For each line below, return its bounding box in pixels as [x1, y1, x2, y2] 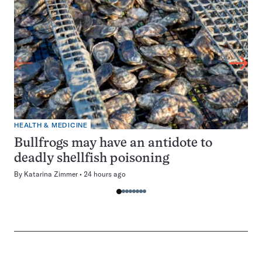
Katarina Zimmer [24, 170, 78, 178]
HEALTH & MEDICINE [14, 122, 88, 129]
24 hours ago [84, 170, 126, 178]
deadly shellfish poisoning [14, 153, 169, 165]
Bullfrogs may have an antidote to [14, 137, 212, 150]
